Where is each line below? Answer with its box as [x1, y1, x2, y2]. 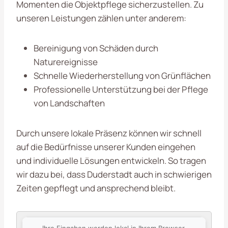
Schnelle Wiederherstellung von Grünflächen [34, 70, 211, 81]
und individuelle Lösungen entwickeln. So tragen [16, 155, 206, 166]
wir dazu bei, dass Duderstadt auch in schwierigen [16, 168, 212, 180]
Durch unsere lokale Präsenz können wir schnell [16, 127, 202, 139]
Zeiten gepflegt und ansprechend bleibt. [16, 182, 176, 194]
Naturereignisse [34, 56, 98, 68]
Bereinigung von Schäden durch [34, 42, 158, 54]
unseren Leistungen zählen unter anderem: [16, 12, 186, 24]
